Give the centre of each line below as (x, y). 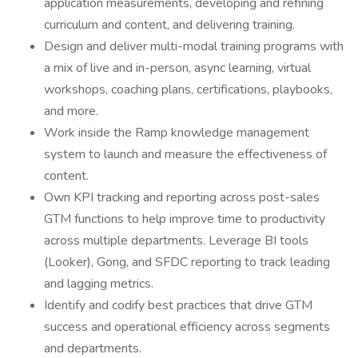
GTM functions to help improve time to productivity (185, 219)
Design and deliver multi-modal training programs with (194, 46)
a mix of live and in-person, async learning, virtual (177, 68)
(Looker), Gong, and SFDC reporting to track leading (187, 262)
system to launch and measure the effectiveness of (185, 154)
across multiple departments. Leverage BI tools (176, 241)
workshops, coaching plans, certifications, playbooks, (188, 89)
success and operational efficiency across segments (187, 327)
